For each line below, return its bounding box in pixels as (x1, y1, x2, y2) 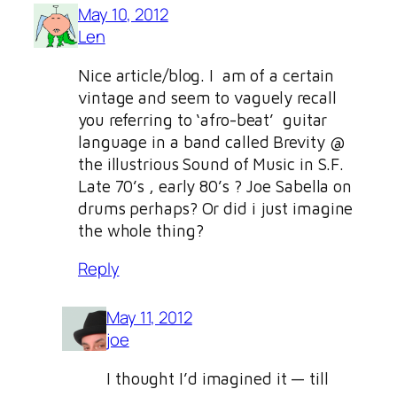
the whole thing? (78, 220, 204, 240)
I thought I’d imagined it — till (106, 368, 329, 388)
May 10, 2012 (78, 3, 168, 27)
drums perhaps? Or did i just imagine (78, 198, 354, 218)
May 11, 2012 (106, 306, 192, 330)
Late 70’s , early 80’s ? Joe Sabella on (78, 175, 353, 196)
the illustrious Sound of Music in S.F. (78, 153, 345, 174)
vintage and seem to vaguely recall (78, 87, 337, 107)
